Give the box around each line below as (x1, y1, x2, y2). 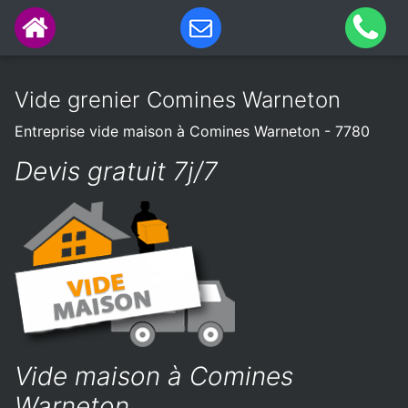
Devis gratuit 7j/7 (15, 156, 218, 187)
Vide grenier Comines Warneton (15, 87, 341, 113)
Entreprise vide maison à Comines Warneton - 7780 (15, 122, 370, 140)
